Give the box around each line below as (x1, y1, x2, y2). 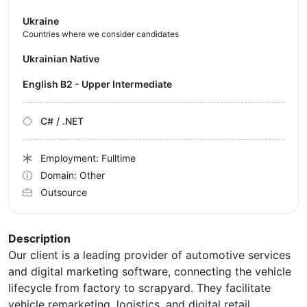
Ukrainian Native (29, 53, 99, 65)
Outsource (40, 186, 87, 199)
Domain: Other (40, 169, 105, 182)
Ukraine (23, 15, 59, 27)
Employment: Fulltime (40, 152, 136, 164)
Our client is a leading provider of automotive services (8, 248, 291, 262)
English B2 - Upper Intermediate (29, 78, 172, 90)
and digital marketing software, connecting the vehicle (8, 265, 291, 279)
